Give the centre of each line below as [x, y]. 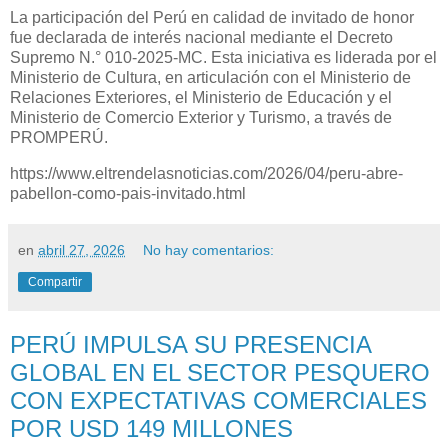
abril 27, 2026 [81, 249]
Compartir [55, 281]
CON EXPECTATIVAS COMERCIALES [218, 400]
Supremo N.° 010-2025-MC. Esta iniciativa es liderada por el [223, 58]
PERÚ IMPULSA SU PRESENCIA [190, 344]
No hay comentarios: [209, 249]
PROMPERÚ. [59, 138]
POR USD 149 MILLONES [151, 428]
